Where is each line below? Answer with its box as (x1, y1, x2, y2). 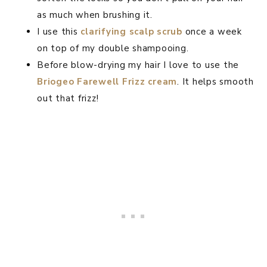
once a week (182, 26, 242, 38)
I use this (37, 26, 81, 38)
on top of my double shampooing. (37, 42, 189, 55)
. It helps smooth (177, 76, 254, 88)
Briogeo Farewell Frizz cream (37, 76, 177, 88)
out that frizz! (37, 92, 99, 105)
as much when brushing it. (37, 9, 153, 21)
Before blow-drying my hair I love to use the (37, 59, 239, 72)
